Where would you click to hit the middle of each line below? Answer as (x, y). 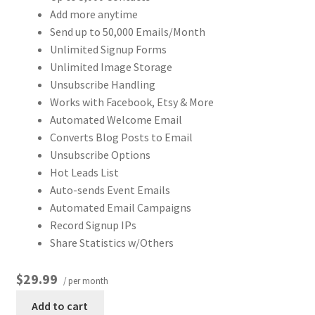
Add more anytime (94, 14)
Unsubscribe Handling (102, 85)
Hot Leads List (84, 173)
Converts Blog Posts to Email (121, 137)
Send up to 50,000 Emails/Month (127, 32)
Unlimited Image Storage (111, 67)
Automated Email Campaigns (120, 208)
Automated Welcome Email (116, 120)
